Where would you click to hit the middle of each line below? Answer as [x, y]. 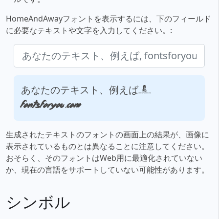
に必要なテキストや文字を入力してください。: [89, 31]
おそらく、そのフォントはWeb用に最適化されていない [104, 158]
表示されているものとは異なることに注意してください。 [108, 146]
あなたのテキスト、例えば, [86, 90]
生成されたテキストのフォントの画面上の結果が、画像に [108, 135]
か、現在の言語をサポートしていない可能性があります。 [108, 170]
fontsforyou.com [51, 105]
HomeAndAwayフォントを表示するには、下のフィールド [109, 19]
